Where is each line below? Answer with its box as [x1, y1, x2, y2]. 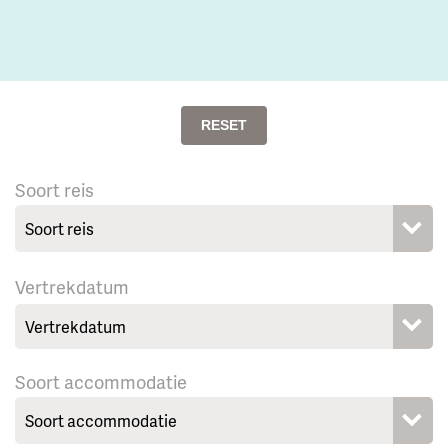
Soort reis [15, 177, 94, 203]
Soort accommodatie [15, 369, 187, 395]
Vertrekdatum [15, 274, 129, 300]
